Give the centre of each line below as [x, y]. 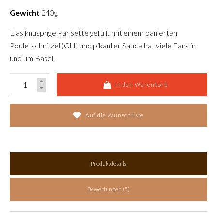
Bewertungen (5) [108, 189]
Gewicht [25, 12]
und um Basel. [32, 58]
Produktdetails [108, 163]
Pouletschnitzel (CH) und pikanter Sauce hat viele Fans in [103, 45]
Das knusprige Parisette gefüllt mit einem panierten [93, 33]
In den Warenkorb [142, 85]
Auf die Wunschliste [115, 115]
